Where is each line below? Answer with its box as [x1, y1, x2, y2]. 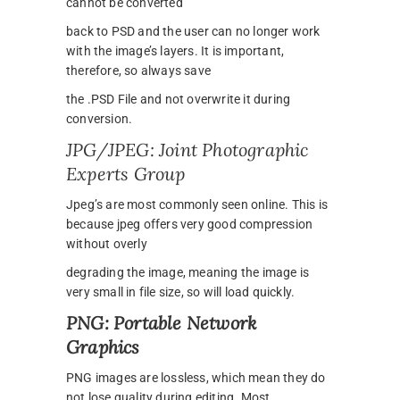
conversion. [66, 112, 133, 127]
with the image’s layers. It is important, [66, 44, 285, 59]
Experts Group [66, 162, 186, 186]
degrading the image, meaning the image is [66, 265, 310, 280]
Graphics [66, 336, 140, 359]
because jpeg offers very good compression [66, 217, 313, 232]
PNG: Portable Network [66, 312, 257, 335]
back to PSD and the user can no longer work [66, 24, 321, 39]
